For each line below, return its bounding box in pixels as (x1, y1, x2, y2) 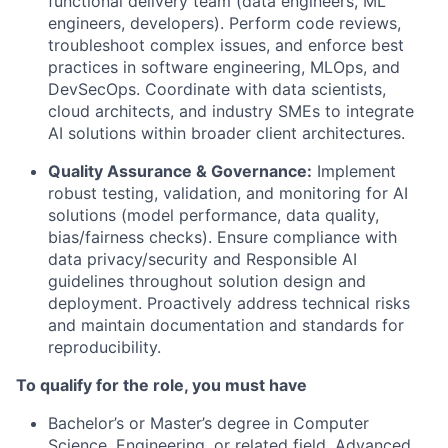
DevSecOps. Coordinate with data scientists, (48, 79, 386, 99)
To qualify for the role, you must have (16, 375, 307, 395)
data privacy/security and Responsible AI (48, 249, 357, 269)
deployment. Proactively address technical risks (48, 293, 410, 313)
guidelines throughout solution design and (48, 271, 366, 291)
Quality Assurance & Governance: (48, 161, 312, 181)
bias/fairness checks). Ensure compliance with (48, 227, 397, 247)
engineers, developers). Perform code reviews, (48, 13, 401, 33)
